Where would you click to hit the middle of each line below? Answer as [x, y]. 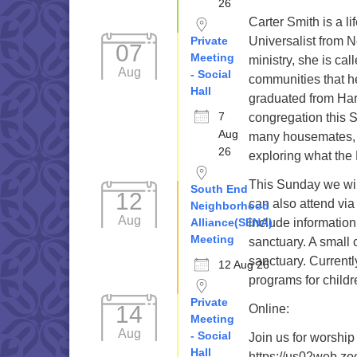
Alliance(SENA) [231, 222]
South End [219, 189]
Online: [269, 309]
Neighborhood [230, 206]
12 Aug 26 [244, 265]
